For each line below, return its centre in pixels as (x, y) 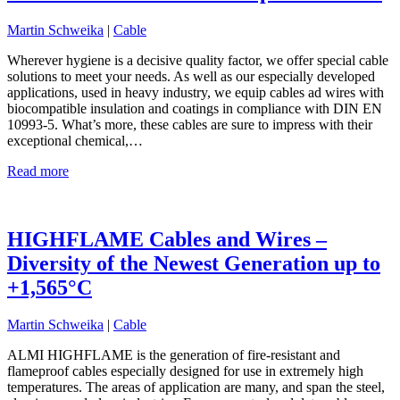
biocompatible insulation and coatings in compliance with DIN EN (195, 108)
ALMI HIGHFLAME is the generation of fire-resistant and (174, 355)
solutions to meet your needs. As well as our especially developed (191, 76)
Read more (38, 171)
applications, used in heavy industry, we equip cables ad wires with (196, 92)
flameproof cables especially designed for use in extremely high (185, 371)
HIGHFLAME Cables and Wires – (167, 239)
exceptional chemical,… (75, 140)
